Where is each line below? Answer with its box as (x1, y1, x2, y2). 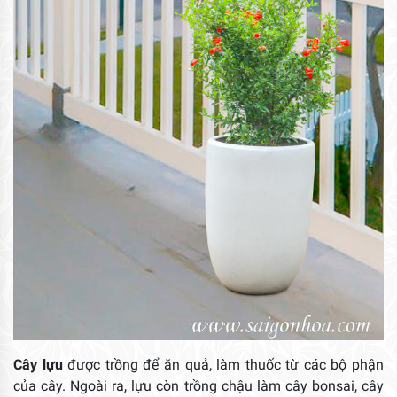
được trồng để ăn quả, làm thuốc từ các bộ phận (62, 355, 385, 373)
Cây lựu (13, 355, 63, 373)
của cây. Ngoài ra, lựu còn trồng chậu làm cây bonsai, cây (13, 377, 384, 394)
